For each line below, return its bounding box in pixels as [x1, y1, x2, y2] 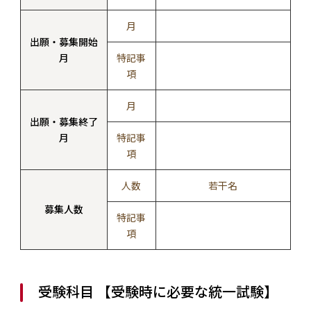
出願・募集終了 [29, 114, 98, 128]
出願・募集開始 [29, 34, 98, 49]
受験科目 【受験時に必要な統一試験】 [37, 280, 278, 301]
